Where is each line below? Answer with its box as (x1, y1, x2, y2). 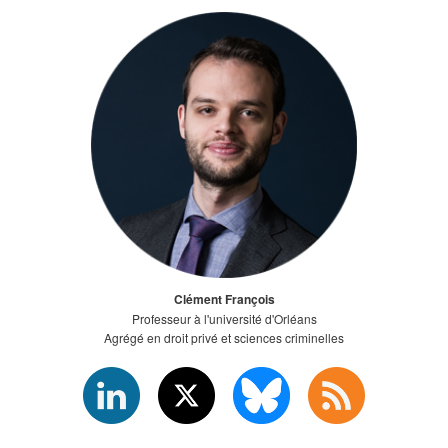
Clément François (173, 290, 275, 309)
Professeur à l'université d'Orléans (131, 310, 317, 328)
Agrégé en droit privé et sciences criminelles (104, 329, 344, 347)
